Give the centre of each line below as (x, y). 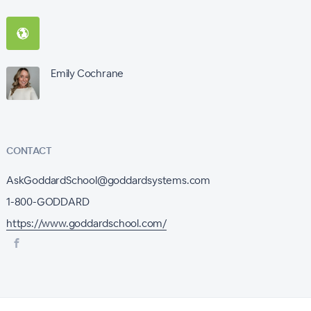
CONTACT (29, 151)
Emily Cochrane (87, 73)
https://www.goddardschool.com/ (86, 223)
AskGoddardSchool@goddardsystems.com (108, 180)
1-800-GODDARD (48, 202)
